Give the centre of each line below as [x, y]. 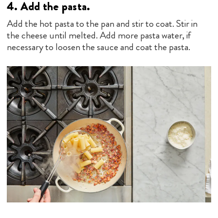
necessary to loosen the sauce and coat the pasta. [99, 47]
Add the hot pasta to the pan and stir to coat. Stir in [102, 23]
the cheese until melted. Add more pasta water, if [99, 35]
